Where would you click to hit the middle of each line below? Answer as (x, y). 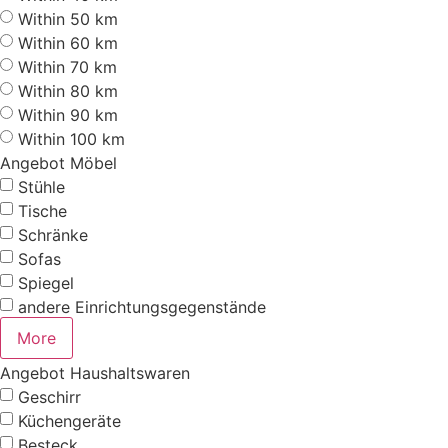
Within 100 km (71, 138)
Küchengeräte (69, 420)
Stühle (41, 186)
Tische (42, 210)
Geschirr (49, 396)
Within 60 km (68, 42)
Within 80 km (68, 90)
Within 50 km (68, 18)
